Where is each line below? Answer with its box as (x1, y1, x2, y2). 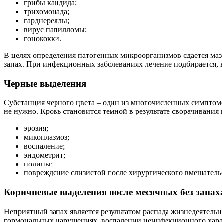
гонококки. (24, 34, 61, 43)
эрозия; (24, 124, 48, 133)
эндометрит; (24, 151, 65, 160)
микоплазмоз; (24, 133, 69, 142)
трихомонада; (24, 7, 69, 16)
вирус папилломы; (24, 25, 87, 34)
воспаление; (24, 142, 65, 151)
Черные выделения (4, 78, 86, 89)
